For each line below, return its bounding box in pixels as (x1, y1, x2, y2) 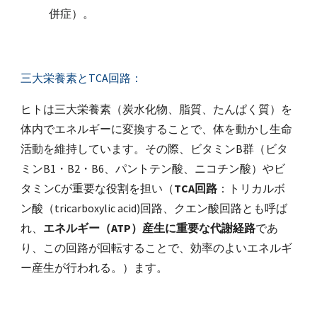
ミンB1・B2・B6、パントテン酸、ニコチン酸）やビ (21, 161, 286, 175)
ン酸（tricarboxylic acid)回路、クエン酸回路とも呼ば (21, 201, 288, 215)
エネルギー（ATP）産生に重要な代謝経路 (43, 221, 256, 235)
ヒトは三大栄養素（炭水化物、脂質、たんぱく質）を (21, 102, 293, 116)
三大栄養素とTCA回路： (21, 71, 143, 85)
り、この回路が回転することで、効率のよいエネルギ (21, 241, 293, 255)
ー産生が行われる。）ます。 (21, 260, 168, 275)
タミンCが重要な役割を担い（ (21, 181, 175, 195)
